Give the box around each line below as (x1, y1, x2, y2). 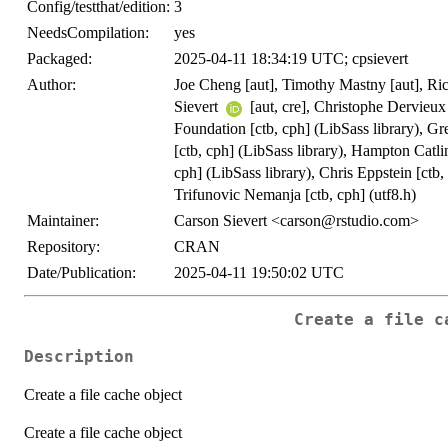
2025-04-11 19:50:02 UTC (174, 264, 344, 282)
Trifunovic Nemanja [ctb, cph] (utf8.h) (174, 186, 416, 204)
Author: (27, 76, 76, 94)
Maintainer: (27, 212, 99, 230)
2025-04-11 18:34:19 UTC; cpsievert (174, 50, 408, 68)
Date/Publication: (27, 264, 136, 282)
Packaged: (27, 50, 92, 68)
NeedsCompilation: (27, 24, 149, 42)
